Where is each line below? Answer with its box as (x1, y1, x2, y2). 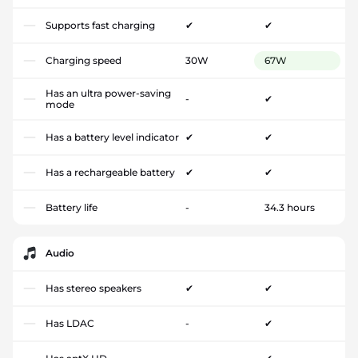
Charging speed (46, 54, 121, 66)
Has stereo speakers (46, 281, 141, 294)
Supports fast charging (46, 18, 155, 31)
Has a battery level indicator (46, 130, 179, 143)
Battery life (46, 201, 97, 213)
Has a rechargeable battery (46, 165, 175, 178)
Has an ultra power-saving (46, 86, 171, 99)
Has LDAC (46, 316, 94, 329)
